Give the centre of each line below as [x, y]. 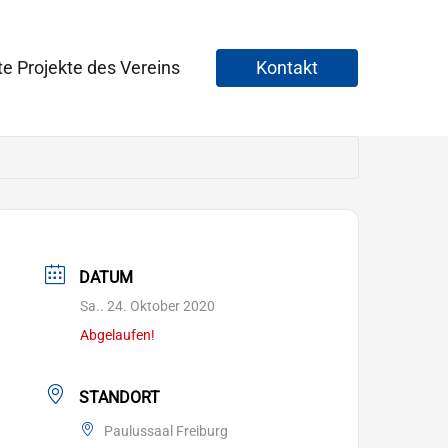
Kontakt [287, 67]
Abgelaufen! [118, 335]
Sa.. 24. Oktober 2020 [148, 306]
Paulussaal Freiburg [166, 431]
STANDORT [120, 397]
